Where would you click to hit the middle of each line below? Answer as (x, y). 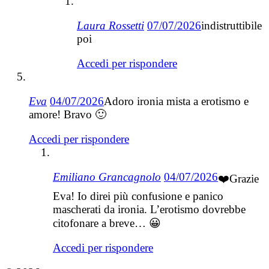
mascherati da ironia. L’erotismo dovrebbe (149, 209)
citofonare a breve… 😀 (107, 223)
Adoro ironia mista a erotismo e (176, 101)
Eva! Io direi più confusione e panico (138, 196)
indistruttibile (231, 25)
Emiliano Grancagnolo (107, 177)
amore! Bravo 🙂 (68, 114)
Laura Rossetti (110, 25)
